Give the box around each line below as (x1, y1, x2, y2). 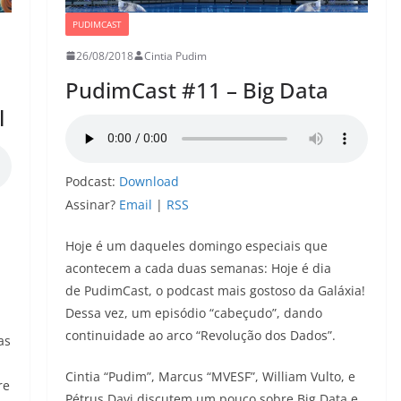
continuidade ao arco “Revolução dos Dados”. (64, 326, 336, 344)
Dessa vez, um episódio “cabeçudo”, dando (64, 303, 322, 321)
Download (118, 172, 179, 190)
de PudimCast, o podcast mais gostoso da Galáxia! (64, 281, 365, 299)
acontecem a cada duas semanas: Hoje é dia (64, 259, 331, 277)
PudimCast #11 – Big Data (64, 74, 328, 105)
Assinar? (64, 195, 119, 213)
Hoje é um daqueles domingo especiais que (64, 236, 328, 254)
